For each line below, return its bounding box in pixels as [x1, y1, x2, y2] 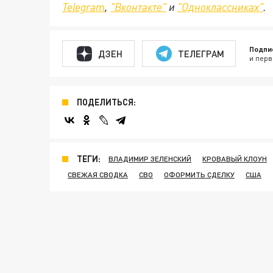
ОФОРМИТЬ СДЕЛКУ [164, 170, 235, 180]
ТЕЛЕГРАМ [177, 48, 224, 59]
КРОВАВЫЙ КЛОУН [202, 154, 267, 164]
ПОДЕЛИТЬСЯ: [77, 97, 136, 108]
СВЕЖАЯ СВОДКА [68, 170, 128, 180]
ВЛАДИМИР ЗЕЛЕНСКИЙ [108, 154, 191, 164]
